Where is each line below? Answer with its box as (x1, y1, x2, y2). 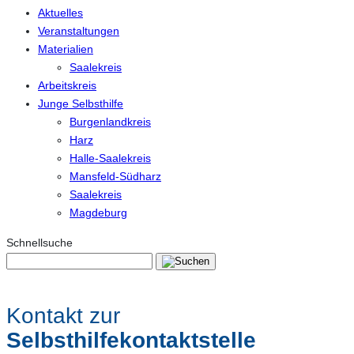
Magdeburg (70, 206, 127, 220)
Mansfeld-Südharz (70, 170, 161, 183)
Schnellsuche (6, 235, 73, 249)
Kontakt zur (6, 303, 120, 329)
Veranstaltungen (38, 24, 119, 38)
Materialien (38, 43, 93, 56)
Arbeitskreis (38, 79, 96, 92)
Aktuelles (38, 6, 83, 20)
